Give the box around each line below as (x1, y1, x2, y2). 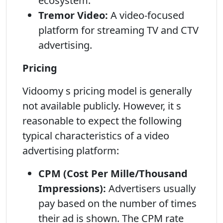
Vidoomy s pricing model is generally (22, 84, 192, 98)
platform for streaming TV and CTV (38, 23, 199, 37)
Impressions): (38, 182, 106, 195)
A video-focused (108, 8, 184, 22)
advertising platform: (22, 144, 119, 157)
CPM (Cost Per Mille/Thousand (38, 167, 188, 180)
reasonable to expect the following (22, 114, 182, 127)
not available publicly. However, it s (22, 99, 181, 112)
